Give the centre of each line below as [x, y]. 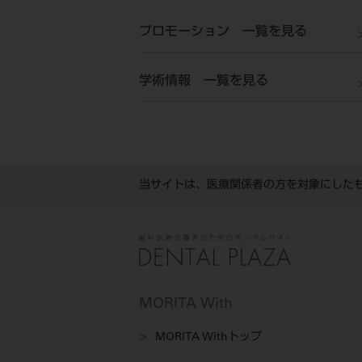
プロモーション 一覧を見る [223, 33]
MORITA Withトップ [208, 337]
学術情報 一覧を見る [204, 82]
